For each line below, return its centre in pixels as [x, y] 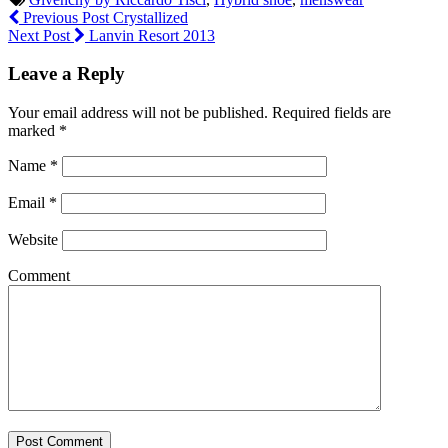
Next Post [41, 35]
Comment [39, 276]
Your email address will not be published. [138, 113]
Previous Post [64, 17]
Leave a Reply [66, 74]
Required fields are [329, 113]
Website [33, 240]
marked [33, 131]
